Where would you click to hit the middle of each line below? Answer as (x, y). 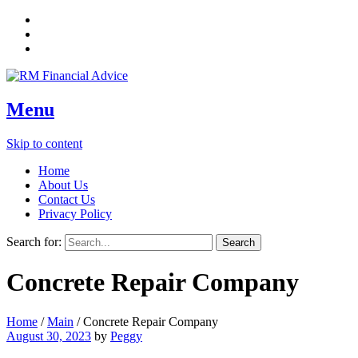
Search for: (34, 241)
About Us (63, 185)
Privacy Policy (75, 213)
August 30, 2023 (49, 336)
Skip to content (44, 143)
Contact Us (67, 199)
